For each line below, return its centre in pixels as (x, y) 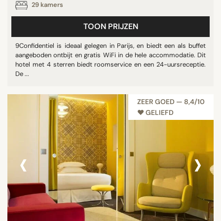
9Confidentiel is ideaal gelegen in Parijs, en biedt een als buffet (110, 46)
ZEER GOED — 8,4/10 (171, 102)
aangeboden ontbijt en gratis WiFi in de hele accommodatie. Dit (110, 55)
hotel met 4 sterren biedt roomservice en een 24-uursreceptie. (110, 64)
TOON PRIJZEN (110, 26)
